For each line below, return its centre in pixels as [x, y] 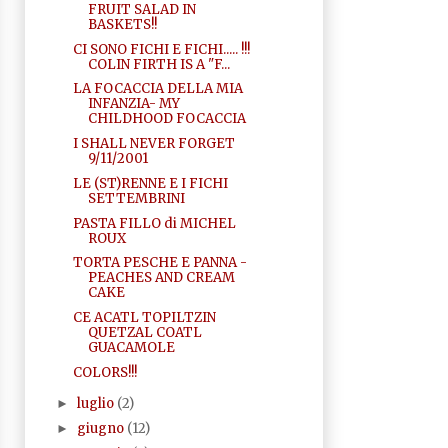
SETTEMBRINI [136, 198]
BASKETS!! [122, 24]
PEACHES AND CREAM [161, 278]
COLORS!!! [104, 372]
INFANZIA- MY [133, 104]
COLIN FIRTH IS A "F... [158, 64]
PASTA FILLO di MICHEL [154, 223]
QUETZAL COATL [144, 333]
